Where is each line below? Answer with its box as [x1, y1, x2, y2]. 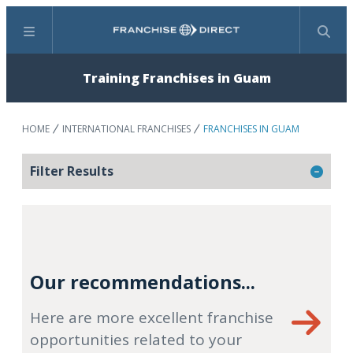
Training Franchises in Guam [82, 69, 271, 87]
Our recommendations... [30, 269, 255, 295]
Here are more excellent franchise [30, 307, 273, 328]
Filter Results [30, 162, 113, 180]
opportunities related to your [30, 329, 242, 350]
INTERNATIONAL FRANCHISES [62, 122, 191, 136]
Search [175, 29, 215, 47]
